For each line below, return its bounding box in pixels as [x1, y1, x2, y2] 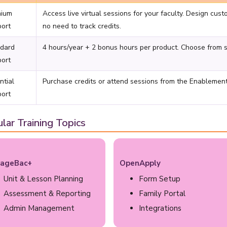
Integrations [139, 203, 182, 213]
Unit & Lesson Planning [4, 174, 83, 184]
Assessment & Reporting [4, 188, 91, 199]
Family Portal [139, 188, 186, 199]
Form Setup [139, 174, 181, 184]
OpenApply [120, 158, 161, 168]
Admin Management [4, 203, 74, 213]
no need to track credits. [43, 21, 121, 31]
